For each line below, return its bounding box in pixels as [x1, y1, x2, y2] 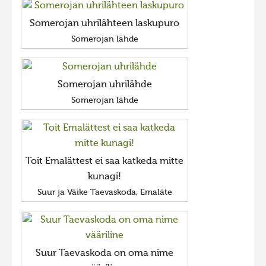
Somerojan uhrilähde [57, 80, 152, 90]
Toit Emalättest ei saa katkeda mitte [26, 157, 183, 166]
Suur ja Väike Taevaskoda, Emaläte [37, 188, 172, 197]
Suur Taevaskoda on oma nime [36, 249, 173, 258]
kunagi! [88, 172, 121, 182]
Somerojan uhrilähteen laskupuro [30, 19, 179, 28]
